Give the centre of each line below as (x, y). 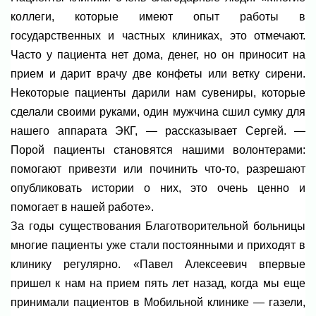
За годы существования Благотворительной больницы (158, 226)
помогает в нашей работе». (82, 207)
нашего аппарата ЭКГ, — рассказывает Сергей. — (158, 130)
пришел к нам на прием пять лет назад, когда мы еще (158, 283)
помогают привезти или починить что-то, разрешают (158, 169)
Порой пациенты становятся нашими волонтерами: (158, 150)
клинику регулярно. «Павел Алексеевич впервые (158, 264)
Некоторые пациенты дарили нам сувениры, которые (158, 92)
